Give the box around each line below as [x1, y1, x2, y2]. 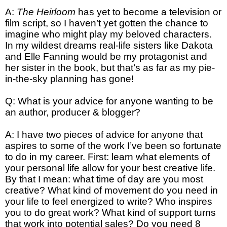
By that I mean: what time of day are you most [5, 174, 203, 185]
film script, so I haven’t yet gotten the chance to [5, 18, 208, 29]
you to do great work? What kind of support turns [5, 207, 216, 218]
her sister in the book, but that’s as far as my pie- [5, 62, 215, 73]
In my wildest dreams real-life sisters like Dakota [5, 40, 213, 51]
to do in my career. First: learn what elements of [5, 152, 210, 163]
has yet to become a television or [75, 7, 221, 18]
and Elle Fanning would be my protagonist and [5, 51, 207, 62]
